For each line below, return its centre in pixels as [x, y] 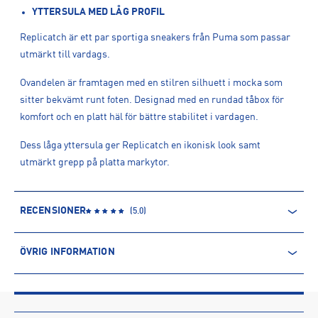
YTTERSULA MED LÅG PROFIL [99, 12]
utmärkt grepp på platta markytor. [95, 163]
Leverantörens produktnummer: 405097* [109, 310]
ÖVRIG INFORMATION [67, 252]
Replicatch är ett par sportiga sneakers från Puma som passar [155, 38]
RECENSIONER [53, 211]
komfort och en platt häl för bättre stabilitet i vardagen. [139, 117]
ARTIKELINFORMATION [72, 279]
